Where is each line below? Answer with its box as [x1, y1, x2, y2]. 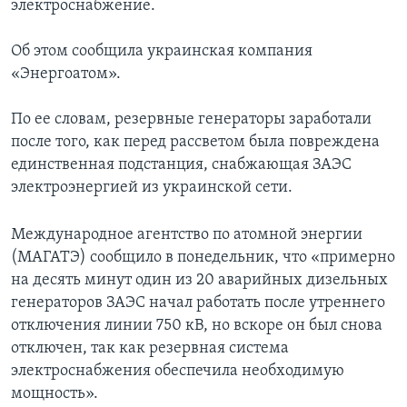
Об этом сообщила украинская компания [11, 43, 313, 61]
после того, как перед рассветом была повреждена [11, 134, 380, 152]
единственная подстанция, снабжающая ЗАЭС [11, 156, 352, 174]
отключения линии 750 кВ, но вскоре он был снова [11, 317, 382, 335]
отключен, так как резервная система [11, 340, 289, 358]
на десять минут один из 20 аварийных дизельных [11, 272, 388, 290]
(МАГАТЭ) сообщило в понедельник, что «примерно [11, 249, 395, 267]
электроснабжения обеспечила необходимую [11, 362, 344, 381]
